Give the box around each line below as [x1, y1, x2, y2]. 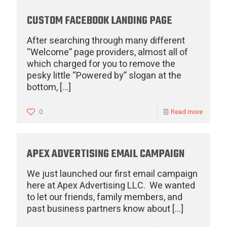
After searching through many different [27, 34, 185, 48]
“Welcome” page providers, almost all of [27, 46, 188, 59]
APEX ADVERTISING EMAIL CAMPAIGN [27, 145, 184, 163]
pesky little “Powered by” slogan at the [27, 69, 181, 83]
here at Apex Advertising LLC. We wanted [27, 179, 195, 193]
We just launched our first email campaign [27, 167, 198, 181]
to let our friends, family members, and [27, 191, 182, 204]
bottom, [27, 81, 58, 94]
